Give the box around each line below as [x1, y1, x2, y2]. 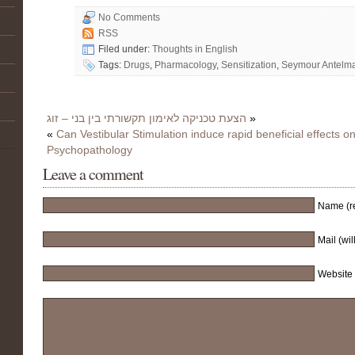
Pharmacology [155, 59, 216, 71]
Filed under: [98, 44, 152, 55]
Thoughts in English [152, 44, 238, 55]
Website [318, 269, 353, 280]
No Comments [98, 12, 160, 23]
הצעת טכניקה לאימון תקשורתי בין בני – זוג [47, 112, 246, 124]
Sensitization [221, 59, 277, 71]
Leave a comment [43, 163, 143, 185]
